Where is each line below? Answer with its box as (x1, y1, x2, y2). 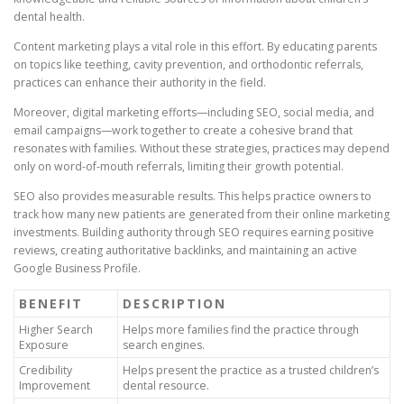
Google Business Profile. (14, 261, 141, 277)
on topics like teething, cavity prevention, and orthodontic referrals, (14, 56, 363, 72)
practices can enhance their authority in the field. (14, 74, 266, 90)
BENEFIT (19, 295, 83, 313)
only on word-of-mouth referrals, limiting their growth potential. (14, 159, 344, 175)
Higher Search (19, 322, 93, 338)
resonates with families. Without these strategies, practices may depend (14, 141, 390, 157)
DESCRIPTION (123, 295, 226, 313)
